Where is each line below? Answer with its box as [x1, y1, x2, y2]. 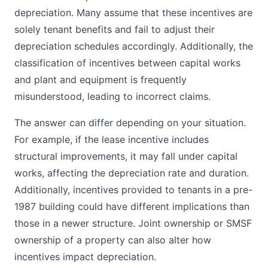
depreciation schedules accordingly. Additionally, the [14, 40, 253, 52]
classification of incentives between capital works [14, 57, 240, 69]
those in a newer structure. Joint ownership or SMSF [14, 217, 252, 229]
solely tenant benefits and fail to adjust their [14, 23, 215, 35]
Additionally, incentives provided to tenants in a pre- [14, 184, 252, 196]
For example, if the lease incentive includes [14, 133, 209, 145]
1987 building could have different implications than [14, 200, 249, 212]
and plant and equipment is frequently [14, 74, 187, 86]
